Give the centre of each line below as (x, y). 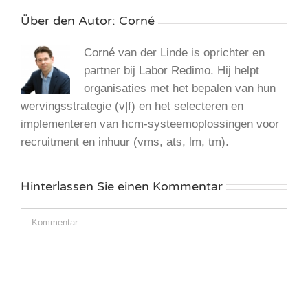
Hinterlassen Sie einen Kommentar (122, 186)
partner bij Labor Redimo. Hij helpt (172, 70)
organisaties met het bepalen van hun (180, 88)
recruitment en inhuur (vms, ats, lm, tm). (125, 142)
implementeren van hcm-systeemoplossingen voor (150, 124)
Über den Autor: (70, 20)
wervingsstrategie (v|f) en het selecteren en (132, 106)
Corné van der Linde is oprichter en (174, 52)
